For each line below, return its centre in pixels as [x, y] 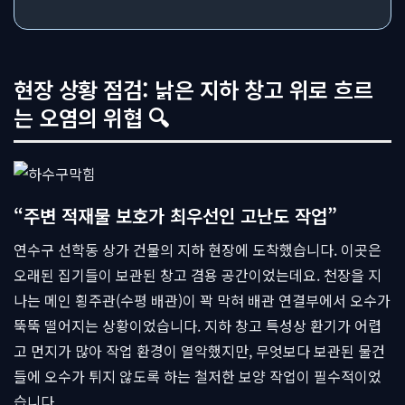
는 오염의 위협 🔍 [91, 117]
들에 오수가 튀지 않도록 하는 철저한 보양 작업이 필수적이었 [198, 376]
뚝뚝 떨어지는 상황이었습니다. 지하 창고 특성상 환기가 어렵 [198, 325]
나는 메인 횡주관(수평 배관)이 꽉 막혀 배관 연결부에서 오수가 [202, 300]
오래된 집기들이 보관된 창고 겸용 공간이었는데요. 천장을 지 [198, 275]
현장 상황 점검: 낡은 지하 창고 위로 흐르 [193, 89]
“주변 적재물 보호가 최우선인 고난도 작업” [175, 216]
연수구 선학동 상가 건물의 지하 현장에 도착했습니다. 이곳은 [198, 250]
